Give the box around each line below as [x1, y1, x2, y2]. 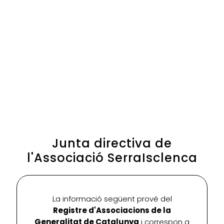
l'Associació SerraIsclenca [26, 149, 197, 166]
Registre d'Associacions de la [53, 205, 171, 216]
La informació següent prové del [52, 193, 172, 204]
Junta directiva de [52, 135, 172, 152]
